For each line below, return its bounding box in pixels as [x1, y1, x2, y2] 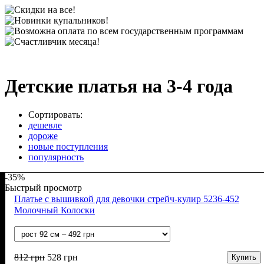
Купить [231, 253, 256, 262]
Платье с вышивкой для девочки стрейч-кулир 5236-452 [14, 194, 239, 204]
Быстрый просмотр [5, 183, 82, 193]
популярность [28, 152, 84, 163]
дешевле [28, 120, 62, 131]
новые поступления [28, 141, 108, 152]
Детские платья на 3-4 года [5, 75, 233, 97]
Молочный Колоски [14, 205, 95, 216]
